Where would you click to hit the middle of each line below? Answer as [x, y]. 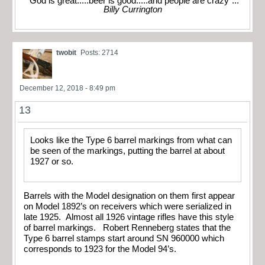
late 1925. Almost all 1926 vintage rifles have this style [129, 217]
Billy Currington [132, 10]
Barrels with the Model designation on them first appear [129, 196]
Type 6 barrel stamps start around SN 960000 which [124, 239]
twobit [66, 53]
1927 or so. [52, 162]
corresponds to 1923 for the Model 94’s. [100, 249]
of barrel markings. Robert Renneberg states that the [127, 228]
